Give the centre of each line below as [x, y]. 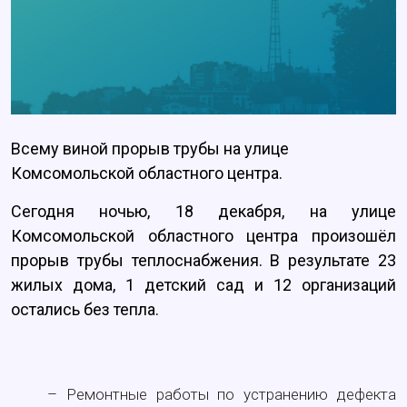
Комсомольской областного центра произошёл [203, 236]
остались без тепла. [85, 310]
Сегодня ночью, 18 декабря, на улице [203, 212]
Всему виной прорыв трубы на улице [150, 149]
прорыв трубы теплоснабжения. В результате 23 [203, 261]
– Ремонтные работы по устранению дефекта [222, 395]
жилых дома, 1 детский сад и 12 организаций [203, 285]
